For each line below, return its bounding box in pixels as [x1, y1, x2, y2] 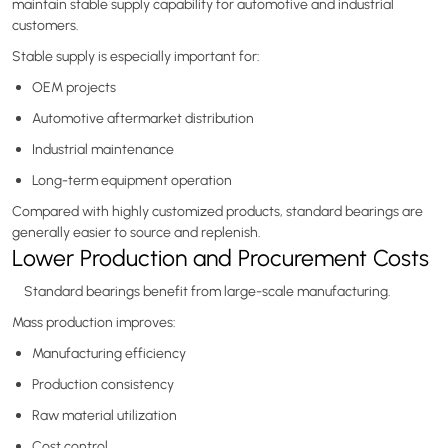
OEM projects [32, 77, 116, 96]
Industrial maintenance [32, 139, 174, 158]
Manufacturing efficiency [32, 343, 186, 362]
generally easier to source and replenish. [12, 222, 261, 241]
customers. [12, 15, 79, 34]
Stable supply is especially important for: [12, 46, 260, 65]
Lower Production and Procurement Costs [12, 241, 429, 272]
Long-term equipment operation [32, 170, 232, 189]
